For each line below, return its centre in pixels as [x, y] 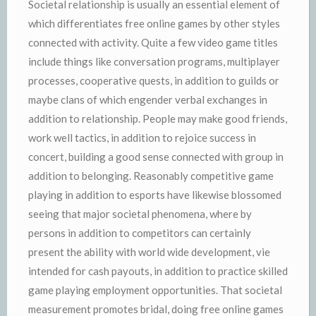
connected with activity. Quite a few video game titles [153, 42]
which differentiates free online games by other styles [154, 23]
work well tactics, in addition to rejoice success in [142, 137]
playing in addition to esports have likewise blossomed [155, 194]
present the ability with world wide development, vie [149, 251]
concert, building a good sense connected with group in [156, 156]
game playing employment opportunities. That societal [155, 290]
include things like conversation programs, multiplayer [154, 61]
